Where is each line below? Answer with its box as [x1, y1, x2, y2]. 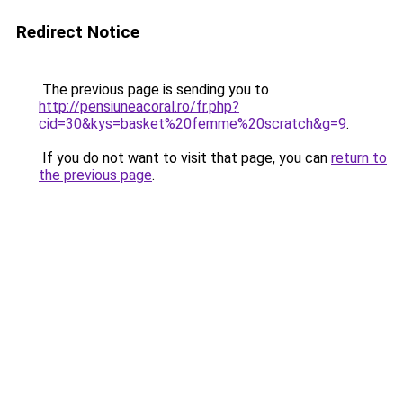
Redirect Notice [16, 22, 139, 42]
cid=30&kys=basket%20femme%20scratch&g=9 [39, 115, 346, 132]
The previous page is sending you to [39, 81, 269, 98]
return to [331, 149, 387, 166]
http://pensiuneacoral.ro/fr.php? [39, 98, 239, 115]
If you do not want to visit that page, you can [39, 149, 331, 166]
